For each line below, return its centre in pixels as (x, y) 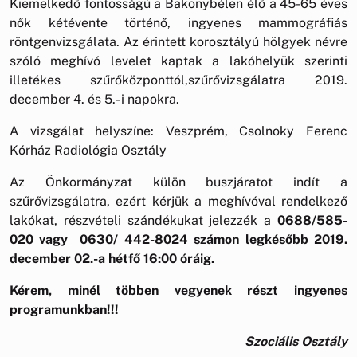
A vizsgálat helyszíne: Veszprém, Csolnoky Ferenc (178, 131)
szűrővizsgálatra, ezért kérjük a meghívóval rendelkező (178, 201)
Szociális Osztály (296, 341)
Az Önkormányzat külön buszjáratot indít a (178, 182)
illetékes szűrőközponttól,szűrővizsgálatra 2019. (178, 80)
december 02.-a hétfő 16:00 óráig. (112, 258)
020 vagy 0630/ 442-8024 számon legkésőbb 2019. (178, 239)
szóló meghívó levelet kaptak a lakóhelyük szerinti (178, 61)
